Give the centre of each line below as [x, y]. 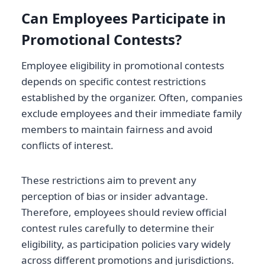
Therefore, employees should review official [124, 212]
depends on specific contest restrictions [114, 82]
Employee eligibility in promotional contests [123, 66]
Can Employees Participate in [124, 18]
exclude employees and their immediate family [132, 114]
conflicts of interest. [67, 146]
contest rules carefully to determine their [118, 228]
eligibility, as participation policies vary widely [126, 244]
